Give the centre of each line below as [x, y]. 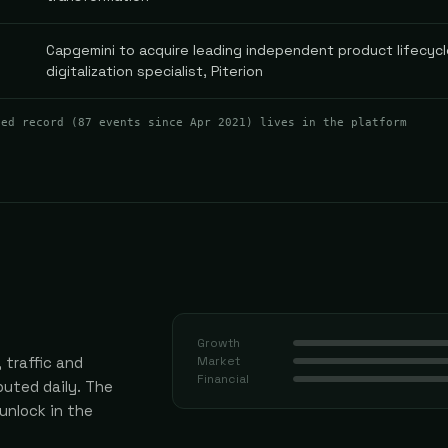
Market [218, 361]
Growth [218, 343]
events [120, 122]
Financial [223, 379]
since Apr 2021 [193, 122]
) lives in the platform [326, 122]
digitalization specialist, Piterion [154, 71]
